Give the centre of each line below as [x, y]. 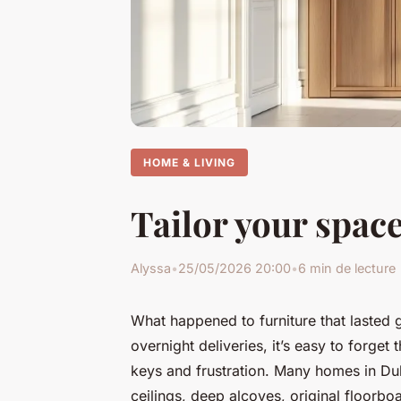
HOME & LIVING [189, 162]
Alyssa [151, 269]
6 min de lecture [347, 269]
